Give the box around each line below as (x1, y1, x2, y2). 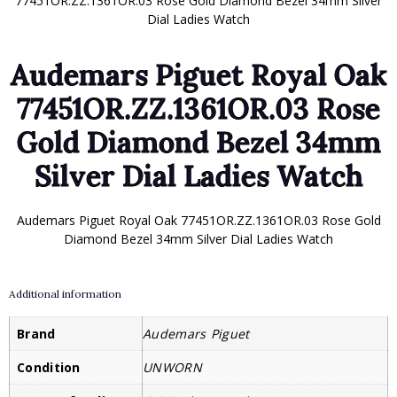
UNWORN (143, 358, 202, 376)
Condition (17, 358, 81, 376)
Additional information (9, 286, 121, 300)
